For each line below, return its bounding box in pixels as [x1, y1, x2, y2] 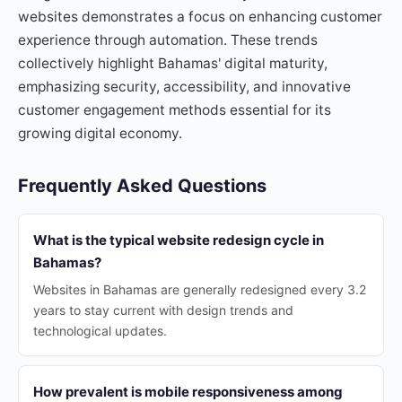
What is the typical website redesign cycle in [33, 232, 324, 249]
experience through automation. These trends [18, 31, 318, 48]
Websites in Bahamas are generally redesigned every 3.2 [33, 282, 366, 297]
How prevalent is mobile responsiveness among [33, 383, 343, 400]
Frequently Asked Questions [18, 175, 267, 197]
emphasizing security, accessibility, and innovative [18, 78, 351, 95]
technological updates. [33, 323, 167, 338]
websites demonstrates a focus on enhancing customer [18, 8, 382, 25]
